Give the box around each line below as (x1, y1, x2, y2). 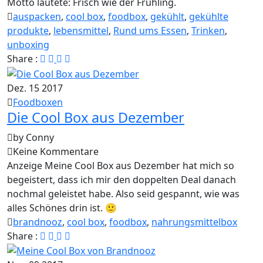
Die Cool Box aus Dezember (7, 107, 184, 127)
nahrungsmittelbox (151, 215, 237, 228)
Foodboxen (13, 95, 63, 109)
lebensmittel (53, 24, 109, 38)
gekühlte (189, 10, 228, 23)
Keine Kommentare (13, 144, 99, 158)
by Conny (13, 130, 54, 144)
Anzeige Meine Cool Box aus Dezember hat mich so (7, 159, 234, 172)
